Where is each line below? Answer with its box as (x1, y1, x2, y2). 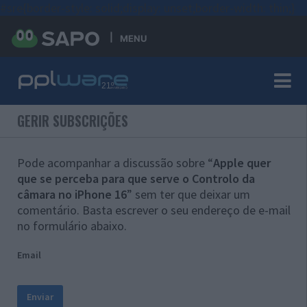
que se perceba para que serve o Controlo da (17, 171, 255, 186)
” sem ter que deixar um (127, 186, 250, 202)
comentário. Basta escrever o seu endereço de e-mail (17, 202, 291, 218)
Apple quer (213, 155, 271, 171)
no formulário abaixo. (17, 218, 127, 234)
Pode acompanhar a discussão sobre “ (17, 155, 213, 171)
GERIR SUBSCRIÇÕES (17, 111, 128, 131)
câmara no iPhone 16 (17, 186, 127, 202)
